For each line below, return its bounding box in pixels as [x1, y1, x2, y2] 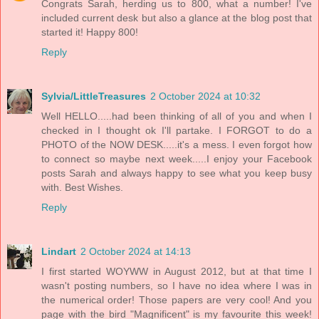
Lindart [41, 245, 76, 257]
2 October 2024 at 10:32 [150, 90, 261, 102]
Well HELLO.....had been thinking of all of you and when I [41, 110, 312, 122]
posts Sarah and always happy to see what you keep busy [41, 167, 312, 179]
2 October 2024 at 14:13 [80, 245, 191, 257]
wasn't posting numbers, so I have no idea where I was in [41, 279, 312, 291]
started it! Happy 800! [41, 26, 138, 38]
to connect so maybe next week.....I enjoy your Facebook [41, 152, 312, 164]
